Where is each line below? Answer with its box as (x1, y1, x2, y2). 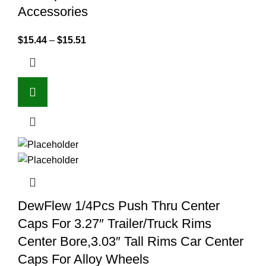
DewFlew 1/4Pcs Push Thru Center (18, 198, 220, 214)
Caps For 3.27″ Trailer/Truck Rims (18, 216, 211, 232)
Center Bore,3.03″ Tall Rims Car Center (18, 234, 243, 249)
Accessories (18, 4, 88, 19)
